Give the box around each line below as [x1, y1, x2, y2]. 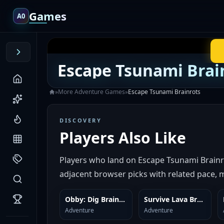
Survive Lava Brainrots [197, 194, 203, 204]
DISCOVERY [59, 116, 102, 124]
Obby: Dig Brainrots [119, 194, 125, 204]
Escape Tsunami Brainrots [128, 87, 200, 96]
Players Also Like [59, 127, 186, 148]
